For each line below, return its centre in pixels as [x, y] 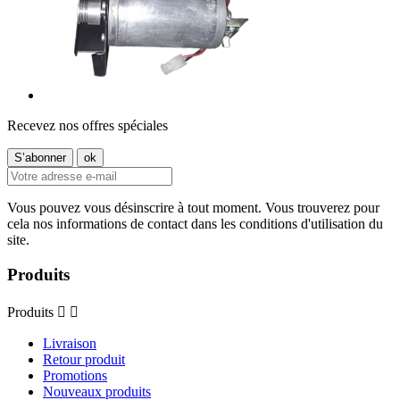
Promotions [75, 375]
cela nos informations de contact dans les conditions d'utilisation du [195, 224]
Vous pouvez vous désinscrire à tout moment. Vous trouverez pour [193, 208]
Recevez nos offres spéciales [87, 126]
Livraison [70, 343]
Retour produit [84, 359]
